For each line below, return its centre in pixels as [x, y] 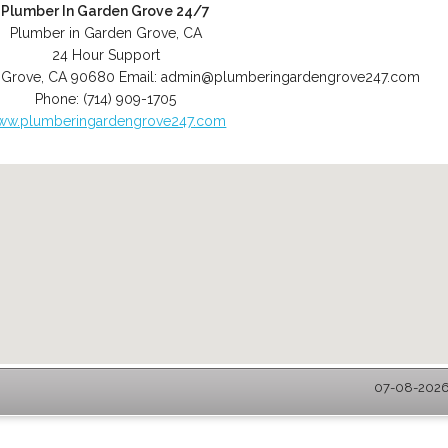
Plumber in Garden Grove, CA [105, 33]
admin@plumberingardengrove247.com [290, 77]
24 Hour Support [105, 55]
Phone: [59, 99]
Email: [139, 77]
